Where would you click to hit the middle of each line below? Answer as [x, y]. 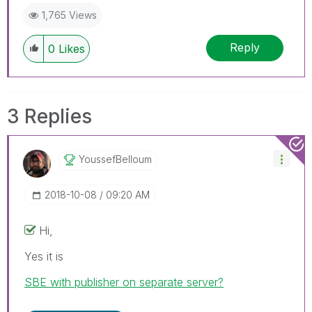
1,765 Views [69, 15]
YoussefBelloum [115, 159]
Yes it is [44, 256]
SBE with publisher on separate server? [124, 282]
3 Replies [49, 116]
